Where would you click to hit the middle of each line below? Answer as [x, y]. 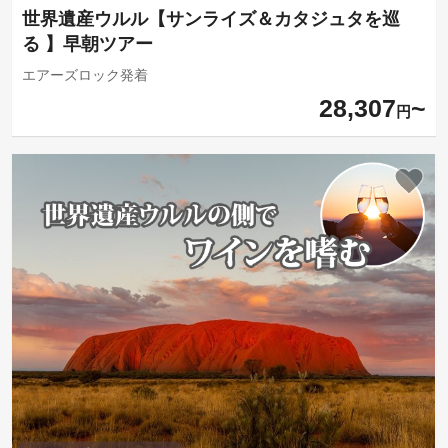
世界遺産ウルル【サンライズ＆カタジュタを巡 [210, 19]
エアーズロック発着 [84, 75]
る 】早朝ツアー [87, 44]
